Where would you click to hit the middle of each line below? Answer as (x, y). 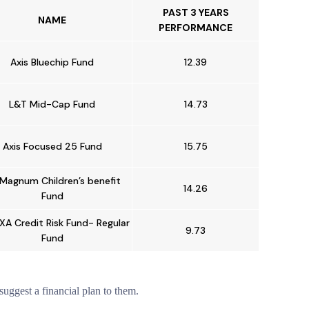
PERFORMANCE (196, 28)
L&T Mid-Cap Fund (52, 104)
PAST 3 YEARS (196, 12)
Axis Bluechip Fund (52, 62)
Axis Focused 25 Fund (52, 146)
